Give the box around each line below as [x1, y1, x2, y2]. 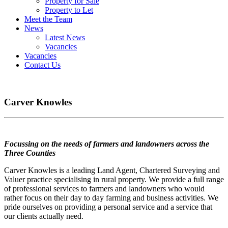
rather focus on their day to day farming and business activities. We [4, 193, 218, 203]
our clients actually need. [4, 212, 83, 221]
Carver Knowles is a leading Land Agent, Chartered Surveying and [4, 166, 220, 175]
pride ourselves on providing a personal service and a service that [4, 203, 212, 212]
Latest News [45, 33, 85, 42]
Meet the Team [24, 15, 72, 23]
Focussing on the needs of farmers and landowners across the [4, 139, 209, 149]
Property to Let [45, 6, 93, 14]
